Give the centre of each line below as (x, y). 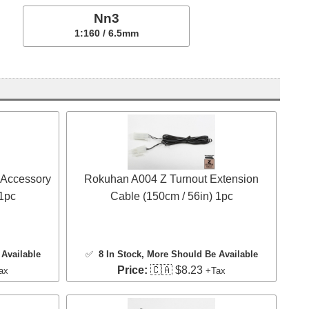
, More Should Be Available (199, 254)
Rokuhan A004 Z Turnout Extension (171, 179)
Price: (132, 270)
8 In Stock (120, 254)
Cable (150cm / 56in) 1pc (171, 196)
